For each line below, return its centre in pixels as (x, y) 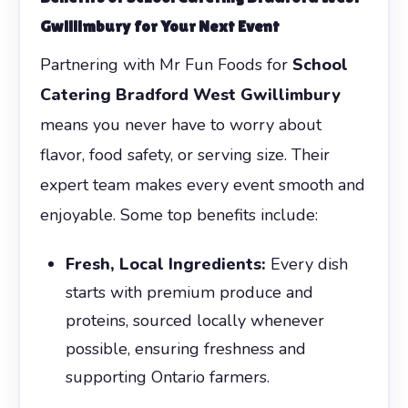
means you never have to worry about (180, 124)
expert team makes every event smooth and (202, 184)
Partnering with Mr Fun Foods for (166, 64)
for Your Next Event (205, 25)
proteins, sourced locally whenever (194, 320)
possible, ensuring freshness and (185, 348)
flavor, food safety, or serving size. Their (184, 154)
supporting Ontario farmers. (167, 377)
